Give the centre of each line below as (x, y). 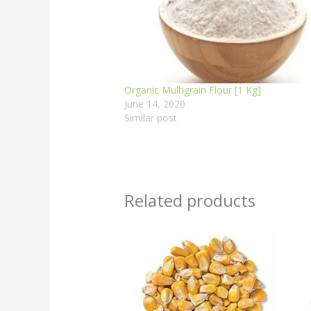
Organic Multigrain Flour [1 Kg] (192, 90)
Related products (190, 200)
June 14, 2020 (154, 103)
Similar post (150, 117)
